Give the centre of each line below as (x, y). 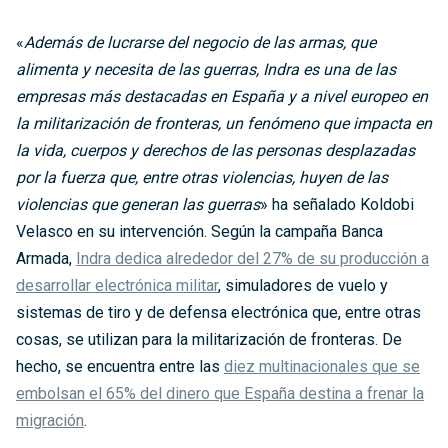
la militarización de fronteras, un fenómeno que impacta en (224, 124)
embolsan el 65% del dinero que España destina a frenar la (220, 394)
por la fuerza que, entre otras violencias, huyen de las (202, 178)
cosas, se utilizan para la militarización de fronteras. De (209, 340)
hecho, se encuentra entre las (120, 367)
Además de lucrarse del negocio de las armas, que (200, 43)
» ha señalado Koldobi (337, 205)
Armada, (46, 259)
